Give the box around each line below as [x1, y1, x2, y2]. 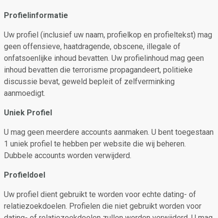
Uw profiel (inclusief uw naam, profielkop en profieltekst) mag [4, 30, 212, 39]
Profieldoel [4, 170, 45, 180]
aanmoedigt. [4, 89, 45, 98]
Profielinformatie [4, 11, 68, 20]
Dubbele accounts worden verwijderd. [4, 151, 131, 160]
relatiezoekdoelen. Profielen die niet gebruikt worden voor [4, 201, 201, 211]
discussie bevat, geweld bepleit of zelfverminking [4, 77, 175, 86]
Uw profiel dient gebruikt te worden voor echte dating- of [4, 190, 196, 199]
